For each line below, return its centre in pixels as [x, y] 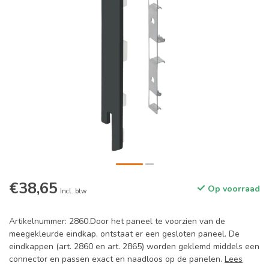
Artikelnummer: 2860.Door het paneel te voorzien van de [117, 221]
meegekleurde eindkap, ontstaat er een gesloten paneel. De [124, 234]
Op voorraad [233, 189]
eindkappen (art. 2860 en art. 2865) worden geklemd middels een [134, 246]
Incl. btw [73, 191]
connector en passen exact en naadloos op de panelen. [117, 259]
